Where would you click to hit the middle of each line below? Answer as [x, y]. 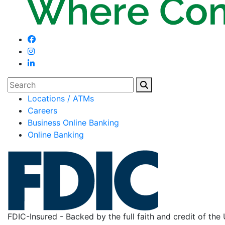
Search [20, 83]
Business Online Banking [73, 123]
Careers [42, 110]
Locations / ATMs [61, 98]
